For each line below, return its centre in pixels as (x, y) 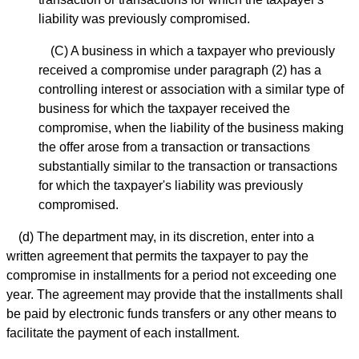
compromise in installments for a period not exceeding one (171, 276)
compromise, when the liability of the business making (191, 128)
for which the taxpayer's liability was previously (171, 186)
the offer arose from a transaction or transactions (174, 147)
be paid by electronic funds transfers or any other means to (171, 314)
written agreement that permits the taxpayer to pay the (157, 256)
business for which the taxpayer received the (164, 109)
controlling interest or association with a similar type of (191, 90)
